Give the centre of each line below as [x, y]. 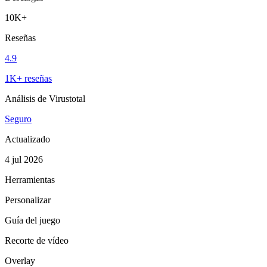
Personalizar [28, 200]
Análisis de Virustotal [45, 98]
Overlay [20, 260]
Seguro [18, 119]
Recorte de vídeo [37, 240]
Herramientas [30, 179]
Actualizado [27, 139]
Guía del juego [32, 220]
